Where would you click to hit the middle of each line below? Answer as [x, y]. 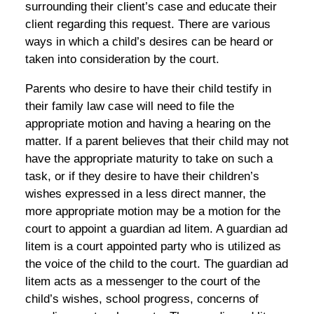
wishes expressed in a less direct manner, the [145, 193]
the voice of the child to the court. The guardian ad [156, 264]
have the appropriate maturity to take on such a [149, 158]
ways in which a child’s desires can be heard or [149, 41]
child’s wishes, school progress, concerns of [142, 299]
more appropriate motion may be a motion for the [152, 211]
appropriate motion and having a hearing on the [148, 123]
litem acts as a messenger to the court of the [142, 281]
